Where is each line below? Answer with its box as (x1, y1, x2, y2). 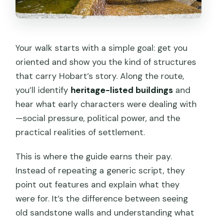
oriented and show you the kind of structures (15, 56, 197, 67)
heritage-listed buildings (71, 84, 173, 95)
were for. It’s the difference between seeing (15, 193, 188, 204)
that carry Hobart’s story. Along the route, (15, 70, 185, 81)
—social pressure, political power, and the (15, 112, 181, 124)
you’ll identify (15, 84, 71, 95)
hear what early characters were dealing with (15, 98, 197, 109)
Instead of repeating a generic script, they (15, 165, 186, 176)
